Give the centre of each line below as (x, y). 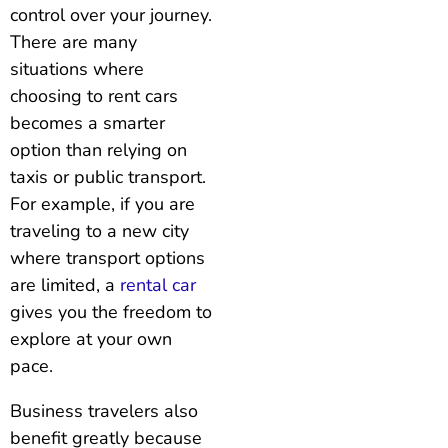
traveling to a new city (99, 231)
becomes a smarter (87, 123)
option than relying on (98, 150)
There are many (73, 42)
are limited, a (65, 285)
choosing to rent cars (94, 96)
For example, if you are (102, 204)
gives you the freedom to (111, 312)
